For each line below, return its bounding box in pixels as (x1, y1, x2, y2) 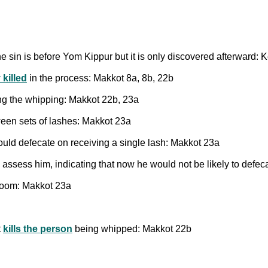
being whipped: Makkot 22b (72, 223, 191, 234)
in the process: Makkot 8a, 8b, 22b (27, 72, 173, 83)
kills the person (3, 223, 72, 234)
